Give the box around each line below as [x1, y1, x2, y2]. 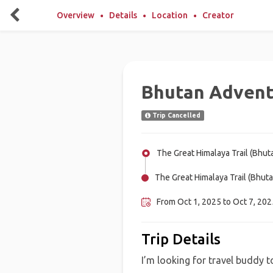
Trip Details [141, 231, 221, 247]
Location [152, 10, 188, 20]
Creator [202, 10, 234, 20]
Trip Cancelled [150, 112, 200, 119]
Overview [57, 10, 94, 20]
